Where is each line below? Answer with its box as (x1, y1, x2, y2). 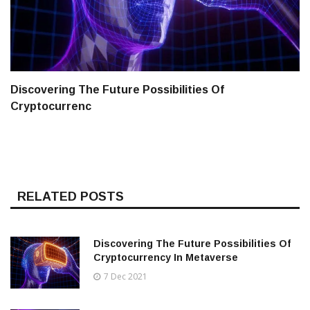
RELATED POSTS (17, 190, 124, 204)
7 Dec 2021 (104, 271, 147, 283)
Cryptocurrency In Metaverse (93, 252, 238, 264)
